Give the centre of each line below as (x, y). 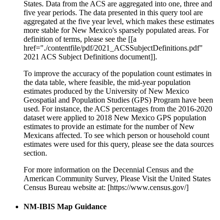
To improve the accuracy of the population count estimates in (118, 73)
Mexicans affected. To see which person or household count (116, 135)
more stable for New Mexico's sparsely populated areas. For (116, 30)
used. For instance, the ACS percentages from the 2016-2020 (118, 109)
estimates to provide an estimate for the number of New (109, 126)
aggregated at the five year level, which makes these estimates (119, 21)
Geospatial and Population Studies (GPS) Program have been (118, 100)
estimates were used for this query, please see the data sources (119, 144)
